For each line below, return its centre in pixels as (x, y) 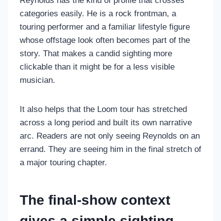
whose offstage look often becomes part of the (105, 40)
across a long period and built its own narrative (106, 122)
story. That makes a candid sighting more (96, 53)
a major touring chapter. (63, 162)
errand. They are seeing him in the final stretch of (110, 149)
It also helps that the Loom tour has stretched (103, 109)
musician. (37, 80)
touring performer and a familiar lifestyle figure (105, 27)
